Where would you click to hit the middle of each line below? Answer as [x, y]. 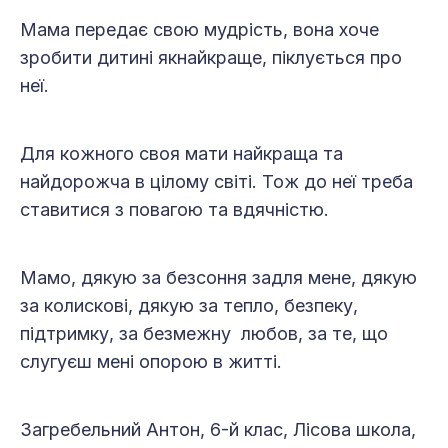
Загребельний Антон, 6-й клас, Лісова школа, [218, 430]
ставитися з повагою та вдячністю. [177, 210]
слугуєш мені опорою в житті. [151, 362]
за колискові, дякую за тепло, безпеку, [189, 306]
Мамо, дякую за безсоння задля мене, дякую [218, 278]
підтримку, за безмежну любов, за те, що [204, 334]
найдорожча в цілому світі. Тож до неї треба [216, 182]
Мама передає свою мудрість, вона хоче [199, 30]
